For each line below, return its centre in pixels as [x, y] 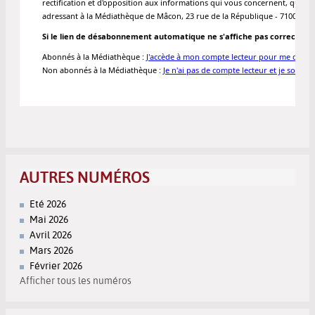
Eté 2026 [48, 204]
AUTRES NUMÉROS [85, 177]
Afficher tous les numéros [76, 281]
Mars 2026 [51, 250]
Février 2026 [56, 266]
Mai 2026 [49, 219]
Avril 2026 [51, 235]
